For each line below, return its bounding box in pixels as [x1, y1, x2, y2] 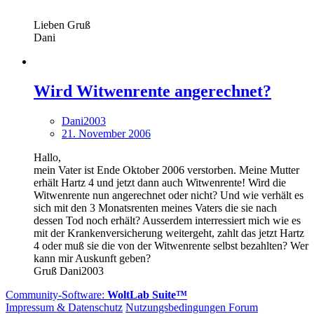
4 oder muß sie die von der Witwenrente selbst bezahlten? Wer [34, 240, 308, 252]
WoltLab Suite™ [107, 289, 187, 301]
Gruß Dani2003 [34, 265, 104, 278]
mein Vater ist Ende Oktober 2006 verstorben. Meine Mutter [34, 164, 299, 177]
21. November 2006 [62, 128, 151, 140]
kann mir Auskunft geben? [34, 252, 151, 265]
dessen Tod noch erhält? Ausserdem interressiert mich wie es [34, 214, 301, 227]
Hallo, [34, 151, 61, 164]
